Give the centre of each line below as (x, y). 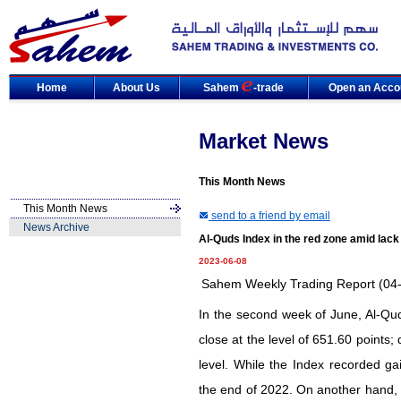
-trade (269, 88)
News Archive (56, 227)
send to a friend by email (269, 216)
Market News (264, 141)
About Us (137, 88)
